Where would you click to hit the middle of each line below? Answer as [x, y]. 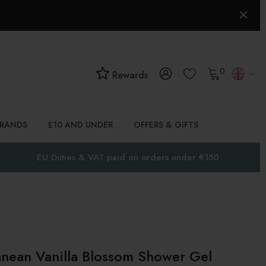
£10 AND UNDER [80, 125]
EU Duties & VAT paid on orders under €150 [128, 157]
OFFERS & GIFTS [166, 125]
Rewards [129, 75]
